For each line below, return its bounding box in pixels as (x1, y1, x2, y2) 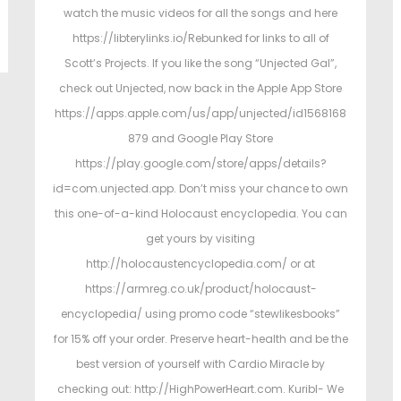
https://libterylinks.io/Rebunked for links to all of (72, 30, 329, 47)
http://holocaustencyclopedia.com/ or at (86, 256, 315, 272)
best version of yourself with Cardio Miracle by (76, 356, 325, 372)
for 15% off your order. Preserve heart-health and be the (53, 331, 348, 347)
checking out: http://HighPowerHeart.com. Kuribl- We (57, 381, 344, 397)
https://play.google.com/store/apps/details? (74, 156, 327, 172)
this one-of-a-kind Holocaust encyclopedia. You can (54, 206, 347, 222)
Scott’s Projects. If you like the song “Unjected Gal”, (64, 55, 337, 72)
